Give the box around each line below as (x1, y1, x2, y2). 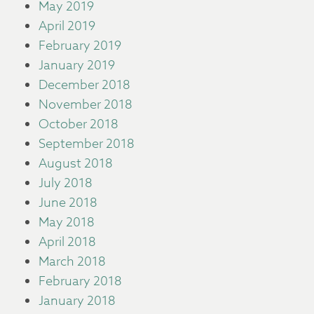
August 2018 (39, 154, 113, 173)
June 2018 (39, 193, 97, 212)
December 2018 (39, 76, 130, 95)
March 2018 (39, 252, 106, 271)
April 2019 (39, 17, 95, 36)
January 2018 (39, 292, 116, 310)
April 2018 (39, 233, 96, 252)
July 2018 (39, 174, 93, 193)
